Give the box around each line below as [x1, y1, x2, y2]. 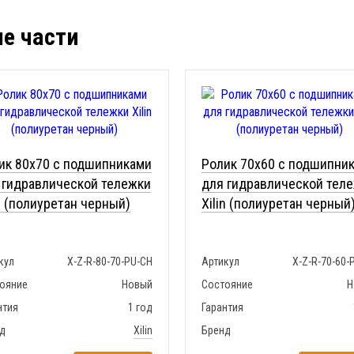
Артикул [201, 255, 239, 269]
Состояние [201, 278, 253, 292]
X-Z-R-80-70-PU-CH [67, 255, 153, 269]
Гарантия [201, 301, 243, 314]
